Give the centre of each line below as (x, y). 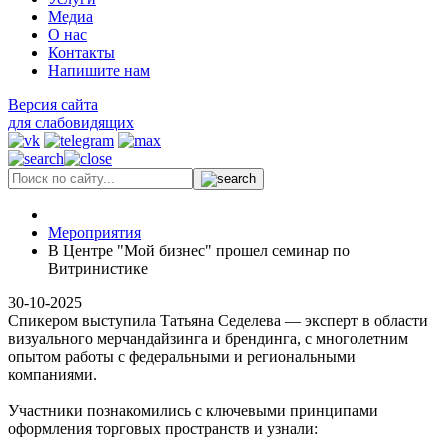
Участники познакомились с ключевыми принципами (193, 410)
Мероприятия (94, 232)
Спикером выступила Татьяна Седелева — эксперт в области (218, 320)
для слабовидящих (71, 122)
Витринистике (98, 268)
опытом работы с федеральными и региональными (182, 356)
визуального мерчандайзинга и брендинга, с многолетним (208, 338)
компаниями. (52, 374)
